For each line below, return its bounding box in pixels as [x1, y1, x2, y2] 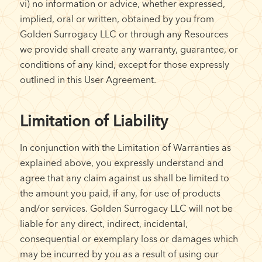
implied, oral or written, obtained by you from [19, 12, 214, 25]
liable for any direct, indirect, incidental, [19, 217, 188, 229]
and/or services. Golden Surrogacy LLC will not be [19, 202, 233, 214]
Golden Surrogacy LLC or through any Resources [19, 27, 228, 40]
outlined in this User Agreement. [19, 73, 156, 85]
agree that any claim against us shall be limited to [19, 171, 229, 184]
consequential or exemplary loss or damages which [19, 232, 238, 244]
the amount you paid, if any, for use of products [19, 187, 220, 199]
